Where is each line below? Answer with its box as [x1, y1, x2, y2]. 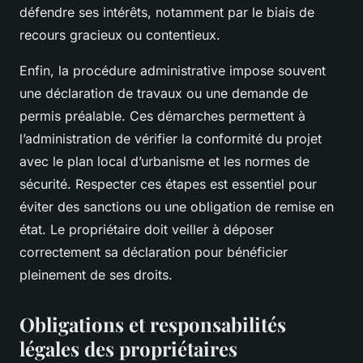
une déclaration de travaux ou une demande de [19, 85, 308, 102]
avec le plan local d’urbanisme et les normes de [19, 153, 310, 170]
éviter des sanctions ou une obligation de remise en [19, 199, 334, 216]
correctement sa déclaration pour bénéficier [19, 244, 288, 261]
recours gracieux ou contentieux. [19, 27, 220, 44]
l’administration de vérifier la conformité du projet [19, 130, 322, 147]
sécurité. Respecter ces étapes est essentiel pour [19, 176, 317, 193]
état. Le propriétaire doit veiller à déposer [19, 221, 274, 238]
